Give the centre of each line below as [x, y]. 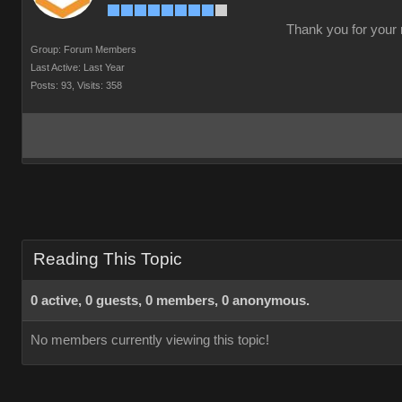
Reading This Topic [108, 259]
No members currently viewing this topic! [150, 340]
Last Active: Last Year [78, 67]
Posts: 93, [52, 85]
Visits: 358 [100, 85]
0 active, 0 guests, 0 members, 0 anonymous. [170, 301]
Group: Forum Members [83, 49]
